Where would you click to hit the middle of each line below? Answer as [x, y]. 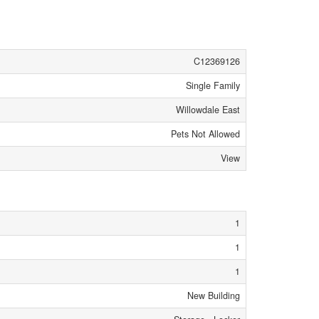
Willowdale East [208, 109]
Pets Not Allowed [205, 134]
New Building [214, 295]
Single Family [213, 85]
